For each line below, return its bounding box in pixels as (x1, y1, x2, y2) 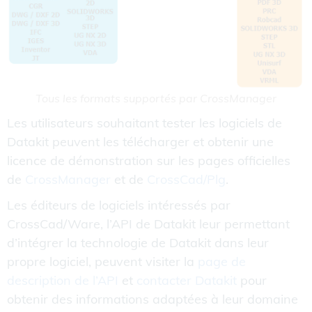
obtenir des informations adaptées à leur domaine (7, 290, 298, 307)
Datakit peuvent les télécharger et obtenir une (7, 133, 274, 150)
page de (198, 253, 246, 270)
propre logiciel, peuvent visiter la (7, 253, 198, 270)
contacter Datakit (136, 272, 237, 288)
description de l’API (7, 272, 118, 288)
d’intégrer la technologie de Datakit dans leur (7, 234, 269, 251)
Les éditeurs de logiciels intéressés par (7, 196, 231, 213)
